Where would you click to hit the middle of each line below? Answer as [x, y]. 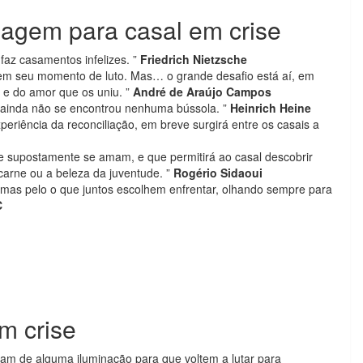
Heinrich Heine [271, 108]
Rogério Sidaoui [218, 173]
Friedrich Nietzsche [194, 59]
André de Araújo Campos [202, 92]
